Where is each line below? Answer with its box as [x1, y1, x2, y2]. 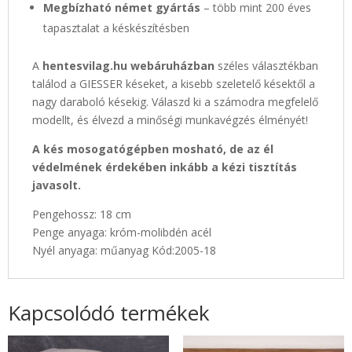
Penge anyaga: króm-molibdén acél [32, 224, 211, 240]
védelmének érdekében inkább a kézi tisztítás [32, 159, 297, 174]
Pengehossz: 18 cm [32, 206, 131, 222]
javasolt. [32, 177, 81, 192]
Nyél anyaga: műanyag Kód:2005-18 [32, 242, 216, 258]
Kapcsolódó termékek [8, 298, 210, 327]
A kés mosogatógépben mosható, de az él [32, 141, 273, 156]
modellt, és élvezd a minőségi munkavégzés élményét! [32, 112, 308, 127]
